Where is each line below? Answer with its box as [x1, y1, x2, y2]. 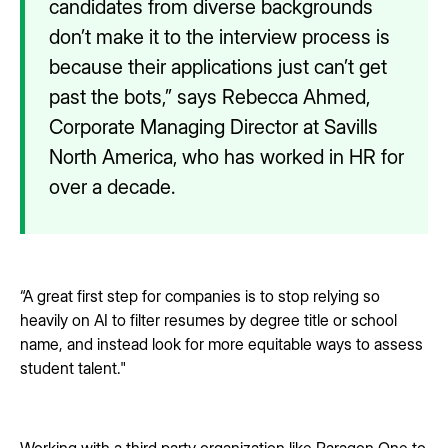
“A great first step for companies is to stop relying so [20, 285, 380, 306]
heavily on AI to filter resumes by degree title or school [20, 309, 397, 330]
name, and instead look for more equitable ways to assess [20, 333, 423, 354]
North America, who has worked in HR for [49, 144, 404, 169]
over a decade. [49, 174, 180, 199]
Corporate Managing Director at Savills [49, 114, 378, 139]
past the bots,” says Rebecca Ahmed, [49, 84, 370, 109]
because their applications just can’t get [49, 54, 387, 79]
